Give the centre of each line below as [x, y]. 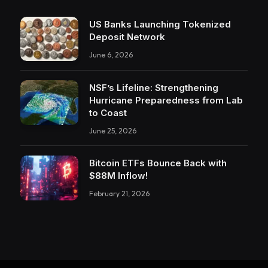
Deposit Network [127, 36]
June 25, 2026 [113, 131]
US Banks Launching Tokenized [160, 24]
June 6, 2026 [111, 54]
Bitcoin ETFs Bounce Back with [158, 163]
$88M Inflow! [118, 176]
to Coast [108, 113]
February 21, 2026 [119, 194]
